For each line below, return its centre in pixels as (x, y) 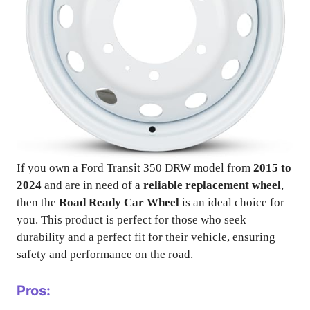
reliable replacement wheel (212, 185)
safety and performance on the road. (105, 254)
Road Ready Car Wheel (119, 202)
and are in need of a (92, 185)
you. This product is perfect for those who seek (131, 220)
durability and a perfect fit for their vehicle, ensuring (146, 237)
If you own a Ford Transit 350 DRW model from (135, 168)
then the (38, 202)
